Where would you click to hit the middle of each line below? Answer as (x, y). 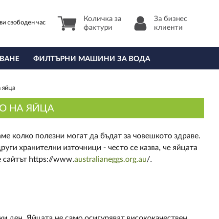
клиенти (169, 28)
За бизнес (171, 19)
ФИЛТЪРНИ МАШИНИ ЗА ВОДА (91, 59)
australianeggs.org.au (110, 159)
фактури (98, 28)
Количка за (103, 19)
